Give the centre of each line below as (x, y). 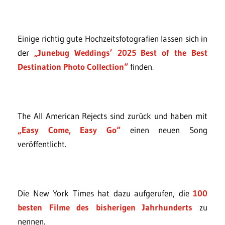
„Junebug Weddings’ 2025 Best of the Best (121, 52)
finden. (141, 67)
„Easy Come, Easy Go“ (69, 130)
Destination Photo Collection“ (73, 67)
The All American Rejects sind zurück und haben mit (113, 116)
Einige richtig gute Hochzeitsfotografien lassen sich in (113, 38)
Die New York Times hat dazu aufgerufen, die (105, 193)
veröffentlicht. (42, 144)
